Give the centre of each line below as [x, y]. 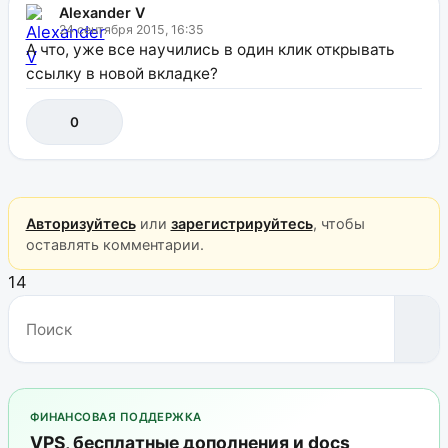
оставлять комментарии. [114, 244]
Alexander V [101, 13]
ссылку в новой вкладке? [121, 74]
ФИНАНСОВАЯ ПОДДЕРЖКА [115, 416]
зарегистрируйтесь [241, 223]
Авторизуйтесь [80, 223]
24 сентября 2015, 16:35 [131, 30]
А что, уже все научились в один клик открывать [210, 50]
